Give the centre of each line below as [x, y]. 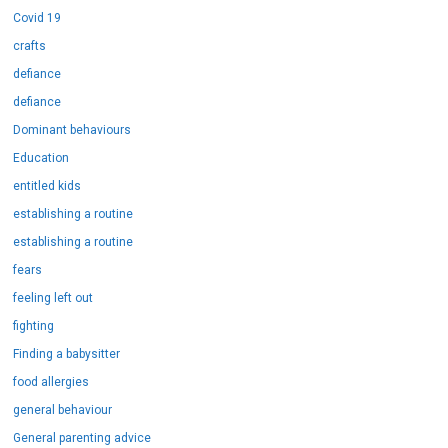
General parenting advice [82, 430]
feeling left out [53, 290]
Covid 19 [37, 10]
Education [41, 150]
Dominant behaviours [72, 122]
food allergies [51, 374]
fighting [34, 318]
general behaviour [63, 402]
